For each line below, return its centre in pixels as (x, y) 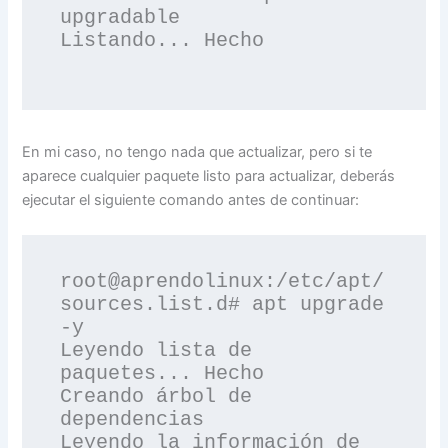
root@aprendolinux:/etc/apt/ (222, 282)
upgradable (120, 17)
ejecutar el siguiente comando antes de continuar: (191, 199)
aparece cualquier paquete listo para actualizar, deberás (209, 175)
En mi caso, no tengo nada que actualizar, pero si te (197, 151)
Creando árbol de (156, 397)
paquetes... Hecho (162, 374)
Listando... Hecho (162, 40)
